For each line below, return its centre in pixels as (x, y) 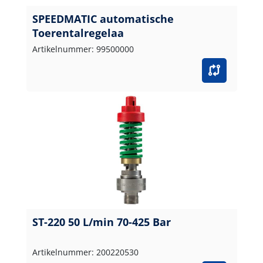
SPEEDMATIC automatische (103, 18)
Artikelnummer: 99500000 (83, 49)
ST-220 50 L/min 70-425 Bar (101, 222)
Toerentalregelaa (78, 33)
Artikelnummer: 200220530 (85, 252)
